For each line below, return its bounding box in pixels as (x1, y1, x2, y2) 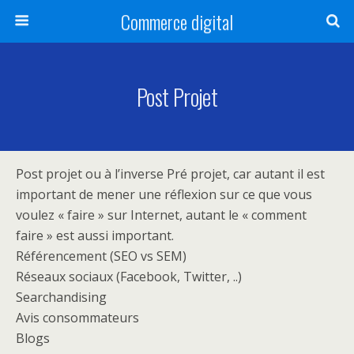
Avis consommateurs (16, 309, 139, 326)
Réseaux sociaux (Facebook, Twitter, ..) (16, 268, 242, 285)
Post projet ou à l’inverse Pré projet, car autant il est (16, 165, 325, 183)
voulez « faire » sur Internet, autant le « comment (16, 206, 307, 224)
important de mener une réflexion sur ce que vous (16, 186, 312, 203)
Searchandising (16, 288, 107, 306)
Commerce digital (121, 7, 233, 36)
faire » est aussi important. (16, 227, 174, 244)
